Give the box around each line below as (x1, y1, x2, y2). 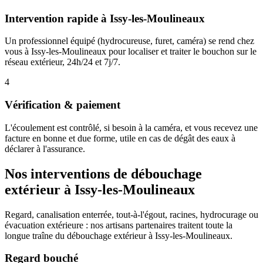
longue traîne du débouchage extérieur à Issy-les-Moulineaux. (5, 230, 232, 241)
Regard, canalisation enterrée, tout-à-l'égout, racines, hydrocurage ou (5, 209, 258, 220)
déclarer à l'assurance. (5, 143, 85, 154)
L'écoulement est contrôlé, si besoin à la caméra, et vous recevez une (5, 122, 258, 133)
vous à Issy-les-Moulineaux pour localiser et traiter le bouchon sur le (5, 46, 257, 57)
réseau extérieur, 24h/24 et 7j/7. (5, 57, 120, 68)
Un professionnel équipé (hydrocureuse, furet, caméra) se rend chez (5, 36, 254, 46)
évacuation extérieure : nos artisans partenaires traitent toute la (5, 220, 232, 230)
